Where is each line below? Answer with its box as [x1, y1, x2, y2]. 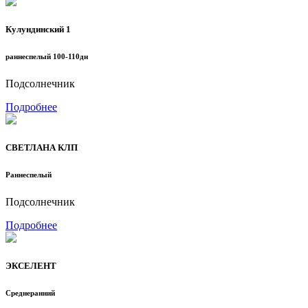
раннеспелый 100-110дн [5, 52, 88, 60]
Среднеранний [5, 289, 55, 297]
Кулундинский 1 [5, 23, 71, 34]
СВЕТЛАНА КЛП [5, 142, 78, 153]
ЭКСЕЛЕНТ [5, 261, 56, 272]
